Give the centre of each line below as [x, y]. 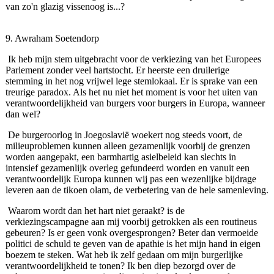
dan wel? [23, 114]
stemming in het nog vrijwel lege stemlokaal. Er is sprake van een [131, 81]
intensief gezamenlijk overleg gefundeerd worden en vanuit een [127, 168]
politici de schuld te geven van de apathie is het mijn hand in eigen [133, 244]
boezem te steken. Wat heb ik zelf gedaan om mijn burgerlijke [124, 255]
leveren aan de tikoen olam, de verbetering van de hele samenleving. [137, 190]
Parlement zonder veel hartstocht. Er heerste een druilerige [117, 70]
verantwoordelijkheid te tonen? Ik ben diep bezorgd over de [120, 266]
